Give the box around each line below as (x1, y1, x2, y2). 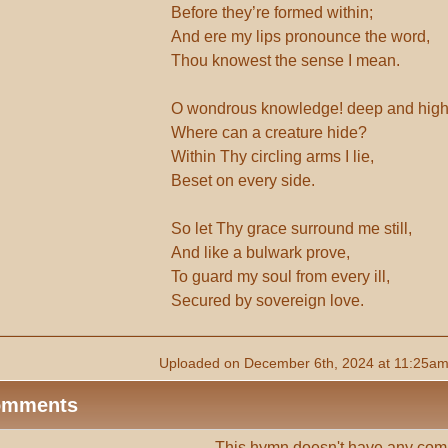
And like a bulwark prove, (171, 244, 351, 261)
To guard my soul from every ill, (171, 268, 391, 285)
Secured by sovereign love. (171, 292, 365, 309)
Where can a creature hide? (171, 124, 368, 141)
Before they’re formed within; (171, 4, 374, 21)
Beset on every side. (171, 172, 316, 189)
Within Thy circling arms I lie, (171, 148, 375, 165)
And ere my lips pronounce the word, (171, 28, 431, 45)
